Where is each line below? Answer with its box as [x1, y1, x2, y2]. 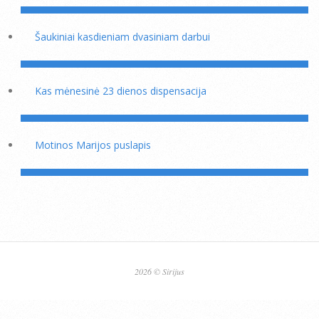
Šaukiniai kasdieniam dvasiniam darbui [35, 30, 210, 44]
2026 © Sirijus [135, 265, 184, 277]
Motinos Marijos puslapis [35, 138, 151, 152]
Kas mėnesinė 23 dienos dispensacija [35, 84, 206, 98]
